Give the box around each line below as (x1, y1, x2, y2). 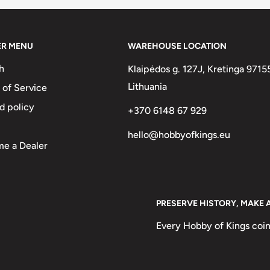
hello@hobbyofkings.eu (128, 128, 231, 140)
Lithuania (128, 80, 168, 92)
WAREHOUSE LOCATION (128, 40, 227, 51)
